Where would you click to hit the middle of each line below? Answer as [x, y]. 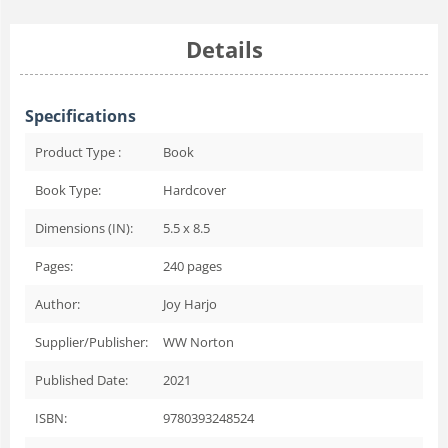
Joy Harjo [190, 303]
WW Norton [198, 341]
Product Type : [78, 151]
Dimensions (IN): [84, 227]
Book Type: [68, 189]
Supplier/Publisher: [91, 341]
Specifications [80, 115]
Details [224, 48]
